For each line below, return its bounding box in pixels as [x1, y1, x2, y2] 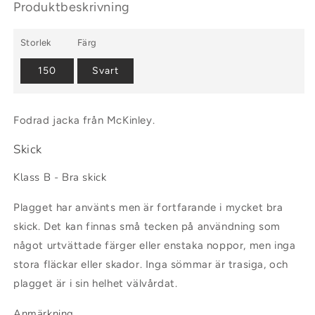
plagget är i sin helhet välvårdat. [13, 277, 178, 290]
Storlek [20, 37, 51, 48]
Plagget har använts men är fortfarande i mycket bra [13, 201, 283, 214]
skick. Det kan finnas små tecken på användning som [13, 220, 281, 233]
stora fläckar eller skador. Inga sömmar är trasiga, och [13, 258, 289, 271]
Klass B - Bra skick [13, 170, 107, 185]
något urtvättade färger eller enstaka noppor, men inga [13, 239, 296, 252]
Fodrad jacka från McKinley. [13, 113, 155, 127]
